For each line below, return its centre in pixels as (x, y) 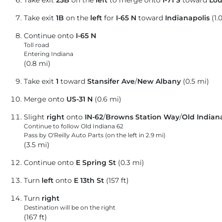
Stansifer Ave (111, 82)
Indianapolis (187, 18)
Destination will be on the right (70, 208)
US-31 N (80, 99)
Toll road (36, 45)
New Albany (159, 82)
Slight (35, 117)
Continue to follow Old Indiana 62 (74, 126)
